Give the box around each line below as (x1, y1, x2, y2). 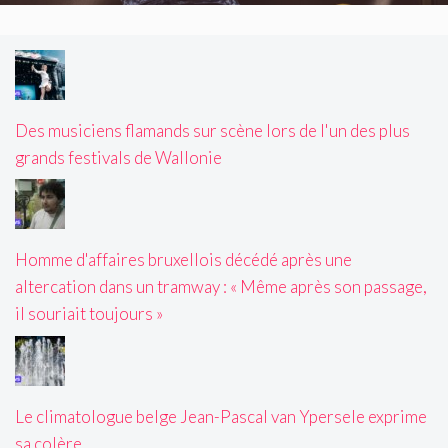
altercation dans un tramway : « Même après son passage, (15, 276, 427, 298)
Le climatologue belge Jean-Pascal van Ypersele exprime (15, 405, 427, 427)
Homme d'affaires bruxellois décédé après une (15, 249, 352, 271)
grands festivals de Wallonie (15, 146, 222, 168)
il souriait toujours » (15, 303, 163, 325)
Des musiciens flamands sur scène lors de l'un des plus (15, 119, 410, 141)
